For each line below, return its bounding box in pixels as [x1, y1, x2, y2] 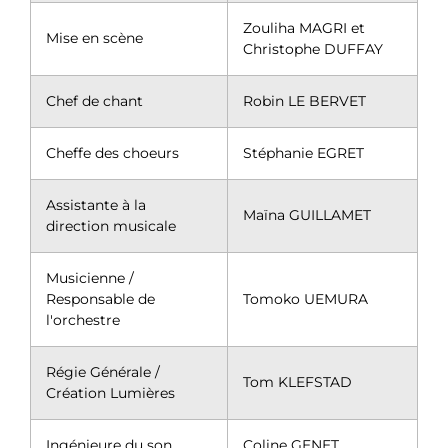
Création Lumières [46, 383, 175, 402]
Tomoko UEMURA [243, 289, 368, 308]
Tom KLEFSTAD [243, 372, 352, 391]
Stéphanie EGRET [243, 143, 364, 162]
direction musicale [46, 216, 176, 235]
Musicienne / [46, 268, 134, 287]
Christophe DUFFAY [243, 39, 383, 58]
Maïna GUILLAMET [243, 205, 371, 224]
